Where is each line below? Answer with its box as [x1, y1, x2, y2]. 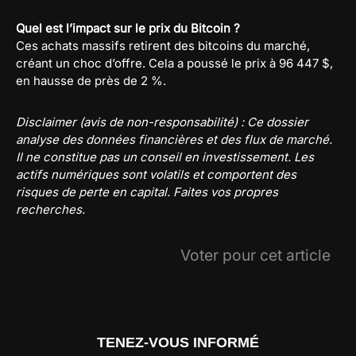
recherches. [16, 202, 85, 218]
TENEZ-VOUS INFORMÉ [97, 334, 259, 350]
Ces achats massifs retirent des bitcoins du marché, [16, 38, 310, 54]
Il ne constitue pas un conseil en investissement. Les [16, 149, 314, 165]
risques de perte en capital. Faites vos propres [16, 184, 278, 200]
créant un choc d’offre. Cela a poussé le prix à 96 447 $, [16, 56, 333, 72]
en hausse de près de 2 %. [16, 73, 166, 89]
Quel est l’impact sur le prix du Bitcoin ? [16, 21, 240, 37]
